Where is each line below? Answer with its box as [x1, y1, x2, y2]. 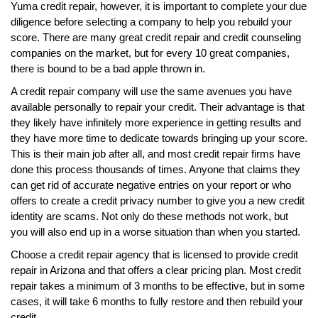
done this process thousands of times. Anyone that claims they [11, 163, 300, 175]
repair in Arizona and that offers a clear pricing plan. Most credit [11, 263, 301, 276]
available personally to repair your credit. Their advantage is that [11, 100, 305, 113]
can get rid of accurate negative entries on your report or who [11, 178, 291, 191]
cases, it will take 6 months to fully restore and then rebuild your [11, 295, 303, 307]
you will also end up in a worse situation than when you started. [11, 225, 300, 238]
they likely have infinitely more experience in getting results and [11, 116, 301, 128]
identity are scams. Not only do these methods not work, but [11, 209, 288, 222]
